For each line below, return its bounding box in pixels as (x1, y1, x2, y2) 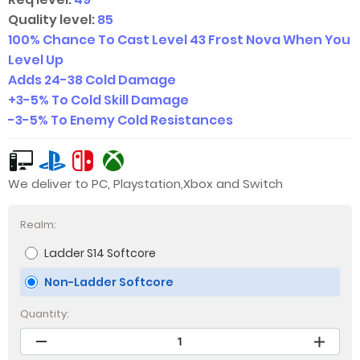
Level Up (8, 51, 63, 69)
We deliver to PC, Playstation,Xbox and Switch (8, 175, 283, 192)
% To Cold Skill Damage (39, 91, 189, 109)
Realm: (20, 217, 56, 232)
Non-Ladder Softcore (44, 274, 174, 290)
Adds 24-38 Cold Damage (8, 71, 176, 89)
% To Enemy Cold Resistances (38, 111, 233, 129)
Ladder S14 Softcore (44, 245, 156, 261)
